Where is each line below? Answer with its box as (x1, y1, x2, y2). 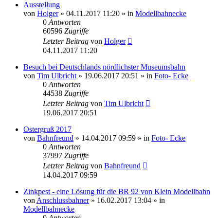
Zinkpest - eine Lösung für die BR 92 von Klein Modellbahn (23, 187, 210, 196)
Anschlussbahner (36, 196, 89, 204)
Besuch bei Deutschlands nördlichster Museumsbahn (23, 62, 185, 71)
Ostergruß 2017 (23, 125, 72, 133)
